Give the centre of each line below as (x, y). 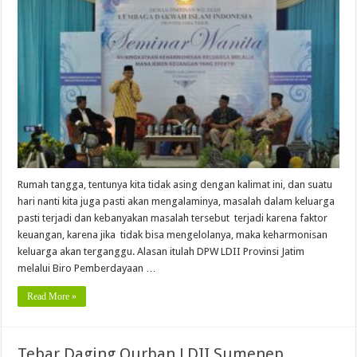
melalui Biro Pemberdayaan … (87, 269)
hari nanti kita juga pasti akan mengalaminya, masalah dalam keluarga (177, 202)
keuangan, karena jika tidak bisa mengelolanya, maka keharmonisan (173, 235)
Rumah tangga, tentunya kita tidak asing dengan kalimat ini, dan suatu (175, 185)
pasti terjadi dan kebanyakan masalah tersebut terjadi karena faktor (173, 218)
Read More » (52, 297)
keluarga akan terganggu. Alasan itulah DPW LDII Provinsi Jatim (161, 252)
